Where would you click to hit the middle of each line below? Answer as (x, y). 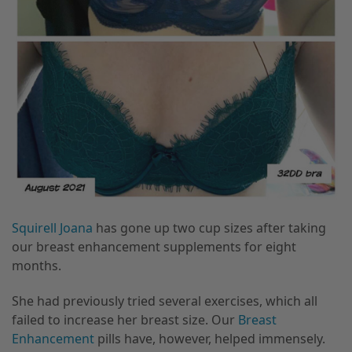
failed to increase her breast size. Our (125, 319)
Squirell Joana (52, 227)
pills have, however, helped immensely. (210, 338)
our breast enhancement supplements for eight (154, 246)
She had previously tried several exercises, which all (165, 301)
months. (37, 265)
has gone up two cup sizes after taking (209, 227)
